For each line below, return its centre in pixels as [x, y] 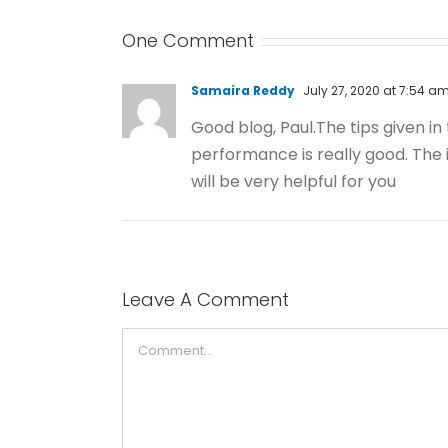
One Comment [188, 41]
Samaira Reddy [243, 91]
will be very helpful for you [293, 182]
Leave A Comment [205, 300]
